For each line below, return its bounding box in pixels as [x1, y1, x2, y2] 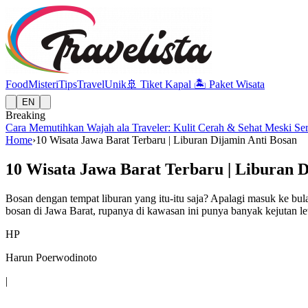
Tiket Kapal [137, 78, 194, 90]
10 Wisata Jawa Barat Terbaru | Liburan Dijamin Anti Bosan [36, 134, 297, 146]
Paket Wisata [206, 78, 265, 90]
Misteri [28, 78, 58, 90]
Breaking [5, 109, 45, 121]
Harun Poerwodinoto [5, 251, 97, 263]
